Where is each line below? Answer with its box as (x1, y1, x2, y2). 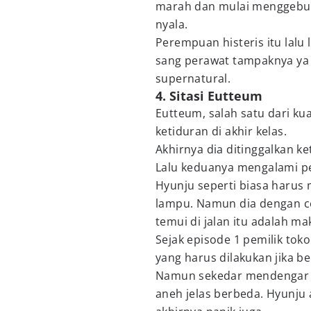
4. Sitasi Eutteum (155, 87, 262, 104)
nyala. (155, 17, 191, 32)
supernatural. (155, 71, 231, 86)
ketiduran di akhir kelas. (155, 124, 287, 139)
